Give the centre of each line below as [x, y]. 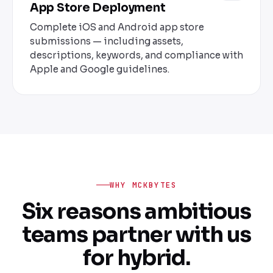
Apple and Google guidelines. [100, 69]
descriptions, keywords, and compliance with [136, 55]
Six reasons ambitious [136, 211]
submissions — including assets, [107, 41]
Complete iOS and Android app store [117, 27]
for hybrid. [136, 257]
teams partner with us [136, 234]
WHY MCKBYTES [143, 185]
